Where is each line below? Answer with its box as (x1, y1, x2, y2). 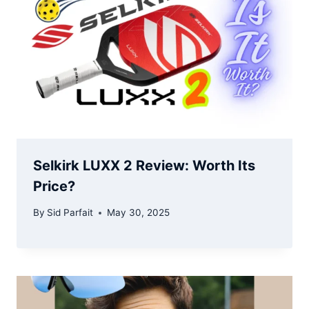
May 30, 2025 (107, 207, 170, 219)
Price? (33, 177, 75, 195)
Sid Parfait (47, 207, 94, 219)
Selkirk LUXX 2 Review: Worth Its (33, 157, 255, 174)
